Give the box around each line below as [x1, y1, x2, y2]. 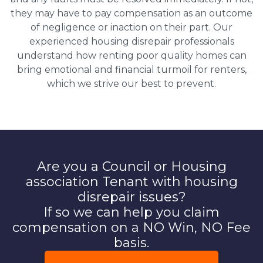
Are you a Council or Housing [36, 158, 227, 174]
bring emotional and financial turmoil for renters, [16, 63, 247, 75]
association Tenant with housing [25, 173, 238, 190]
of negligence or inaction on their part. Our [31, 21, 232, 33]
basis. [114, 234, 149, 251]
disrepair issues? [77, 188, 186, 205]
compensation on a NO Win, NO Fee [12, 219, 251, 235]
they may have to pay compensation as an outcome [11, 7, 252, 19]
